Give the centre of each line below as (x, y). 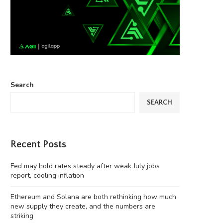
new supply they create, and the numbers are (83, 207)
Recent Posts (38, 145)
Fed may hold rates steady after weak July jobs (85, 166)
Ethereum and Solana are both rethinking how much (93, 197)
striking (22, 216)
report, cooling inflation (47, 176)
